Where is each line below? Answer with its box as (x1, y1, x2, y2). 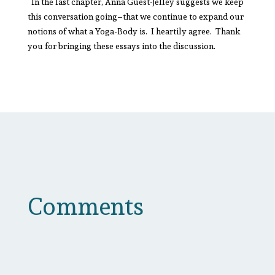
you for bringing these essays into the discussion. (27, 39, 215, 53)
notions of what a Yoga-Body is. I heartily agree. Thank (27, 24, 240, 38)
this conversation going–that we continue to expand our (27, 9, 244, 23)
